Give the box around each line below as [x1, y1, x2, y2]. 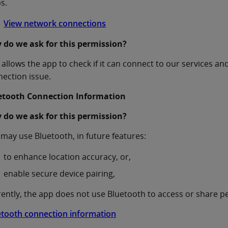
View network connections [4, 17, 106, 29]
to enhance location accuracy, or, [4, 151, 131, 162]
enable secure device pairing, [4, 168, 116, 180]
